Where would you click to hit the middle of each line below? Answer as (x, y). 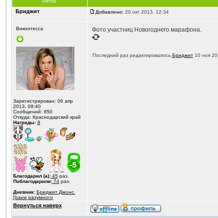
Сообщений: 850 (33, 112)
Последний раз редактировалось (132, 55)
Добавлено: (109, 12)
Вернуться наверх (37, 205)
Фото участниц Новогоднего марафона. (146, 30)
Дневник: (24, 192)
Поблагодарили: (32, 181)
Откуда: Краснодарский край (47, 117)
